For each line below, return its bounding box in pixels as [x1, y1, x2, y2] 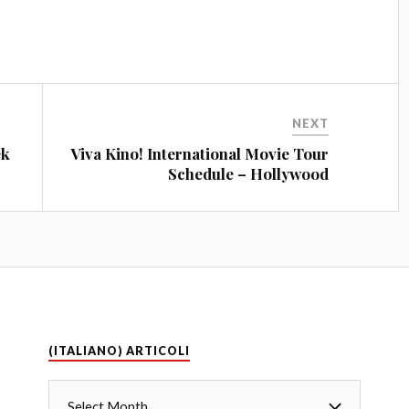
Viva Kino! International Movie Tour [70, 142, 330, 163]
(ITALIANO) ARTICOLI [48, 343, 190, 358]
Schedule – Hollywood [168, 163, 330, 184]
